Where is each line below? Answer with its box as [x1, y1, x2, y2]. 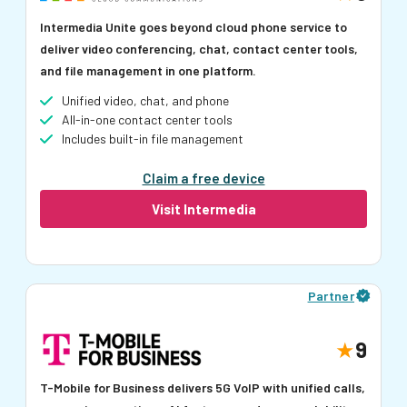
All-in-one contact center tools [62, 111, 233, 127]
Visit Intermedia [151, 200, 256, 217]
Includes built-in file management [62, 130, 243, 146]
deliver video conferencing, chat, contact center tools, [40, 40, 358, 56]
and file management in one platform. [40, 62, 256, 78]
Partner [307, 287, 354, 303]
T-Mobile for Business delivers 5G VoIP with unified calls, [40, 379, 365, 395]
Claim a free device [142, 169, 265, 186]
